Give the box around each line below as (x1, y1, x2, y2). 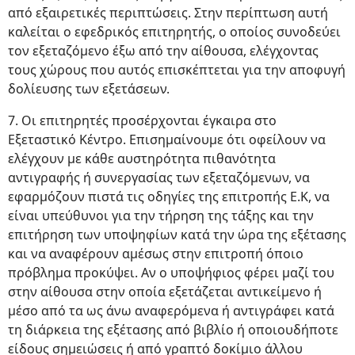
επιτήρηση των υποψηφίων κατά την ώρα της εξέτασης (8, 226, 346, 244)
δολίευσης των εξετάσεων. (8, 80, 170, 98)
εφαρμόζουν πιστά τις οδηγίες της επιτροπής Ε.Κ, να (8, 188, 330, 206)
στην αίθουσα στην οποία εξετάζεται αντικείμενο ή (8, 283, 322, 301)
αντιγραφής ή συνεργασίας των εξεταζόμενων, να (8, 169, 310, 187)
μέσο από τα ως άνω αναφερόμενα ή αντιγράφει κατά (8, 302, 334, 320)
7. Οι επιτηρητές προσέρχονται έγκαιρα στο (8, 112, 277, 130)
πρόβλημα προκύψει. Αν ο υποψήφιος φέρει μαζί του (8, 264, 334, 282)
